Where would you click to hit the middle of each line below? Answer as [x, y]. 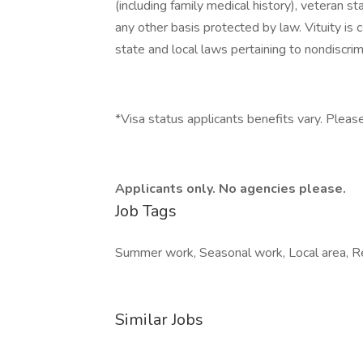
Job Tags [146, 211]
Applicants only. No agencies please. [231, 189]
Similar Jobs [159, 320]
